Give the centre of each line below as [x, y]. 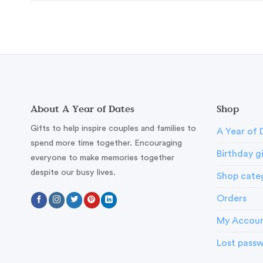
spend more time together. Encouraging [106, 143]
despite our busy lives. [73, 173]
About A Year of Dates [82, 109]
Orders [232, 199]
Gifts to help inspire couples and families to [113, 129]
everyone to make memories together [102, 158]
